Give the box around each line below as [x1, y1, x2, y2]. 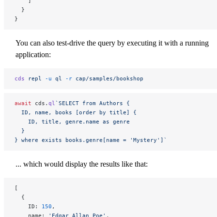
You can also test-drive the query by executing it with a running [15, 38, 209, 47]
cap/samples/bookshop [72, 75, 143, 82]
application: [15, 50, 51, 59]
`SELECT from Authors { [55, 99, 130, 107]
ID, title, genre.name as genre [15, 118, 130, 125]
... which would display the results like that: [15, 159, 148, 168]
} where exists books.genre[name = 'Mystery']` [15, 136, 167, 143]
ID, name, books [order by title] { [15, 108, 137, 116]
